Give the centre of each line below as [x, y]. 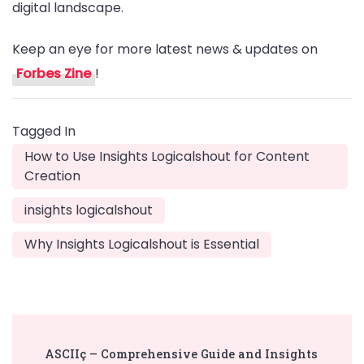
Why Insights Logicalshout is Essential [142, 245]
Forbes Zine [54, 74]
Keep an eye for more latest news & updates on [165, 50]
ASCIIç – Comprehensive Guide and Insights [181, 354]
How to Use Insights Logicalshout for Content [167, 157]
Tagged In [44, 132]
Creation [52, 176]
